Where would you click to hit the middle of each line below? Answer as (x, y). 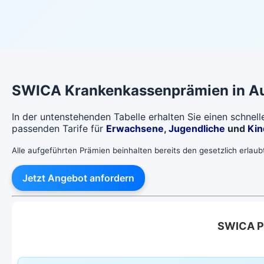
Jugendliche (197, 128)
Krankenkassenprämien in (155, 90)
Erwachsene (135, 128)
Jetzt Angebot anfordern (78, 178)
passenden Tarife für (59, 128)
